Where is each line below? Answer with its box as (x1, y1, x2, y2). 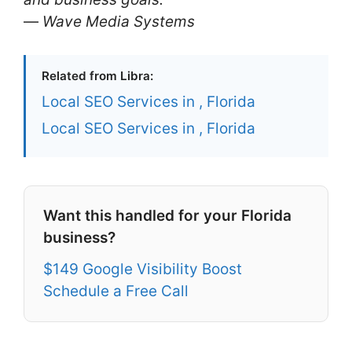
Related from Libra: (42, 68, 153, 84)
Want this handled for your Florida (43, 207, 291, 225)
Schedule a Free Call (43, 282, 189, 301)
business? (43, 229, 115, 247)
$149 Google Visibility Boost (43, 260, 242, 279)
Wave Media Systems (42, 12, 195, 31)
